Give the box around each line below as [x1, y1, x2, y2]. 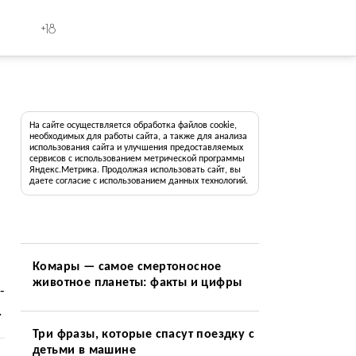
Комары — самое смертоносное [32, 261, 222, 273]
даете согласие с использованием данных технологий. [29, 176, 248, 186]
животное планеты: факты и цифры [32, 277, 242, 289]
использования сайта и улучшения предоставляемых [29, 143, 243, 153]
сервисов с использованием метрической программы [29, 154, 245, 164]
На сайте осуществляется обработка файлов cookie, [29, 121, 237, 130]
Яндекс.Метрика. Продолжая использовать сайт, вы [29, 165, 241, 175]
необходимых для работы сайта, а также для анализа [29, 132, 247, 141]
